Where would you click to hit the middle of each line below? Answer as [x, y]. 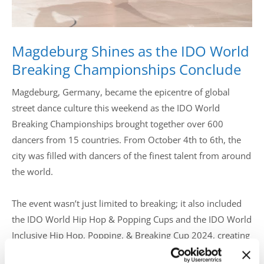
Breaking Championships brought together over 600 [118, 124]
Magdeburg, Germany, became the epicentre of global [121, 92]
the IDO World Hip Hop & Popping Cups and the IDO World [132, 219]
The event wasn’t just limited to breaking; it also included [127, 203]
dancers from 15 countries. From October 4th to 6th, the [126, 140]
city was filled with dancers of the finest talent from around [131, 156]
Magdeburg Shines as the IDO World [131, 51]
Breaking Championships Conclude [126, 69]
